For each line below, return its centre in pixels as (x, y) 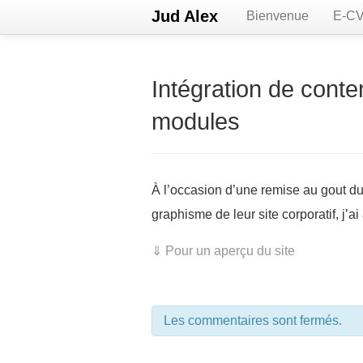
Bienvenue (278, 16)
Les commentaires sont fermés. (253, 320)
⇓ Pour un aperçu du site (223, 251)
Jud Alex (185, 16)
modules (196, 122)
